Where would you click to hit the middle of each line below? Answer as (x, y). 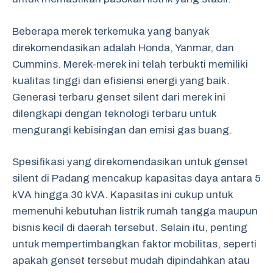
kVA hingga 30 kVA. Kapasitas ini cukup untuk (122, 195)
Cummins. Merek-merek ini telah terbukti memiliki (130, 64)
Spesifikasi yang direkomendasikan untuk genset (130, 162)
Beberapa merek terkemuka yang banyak (111, 31)
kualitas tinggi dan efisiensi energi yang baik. (121, 80)
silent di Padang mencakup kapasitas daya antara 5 (136, 178)
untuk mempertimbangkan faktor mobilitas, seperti (134, 244)
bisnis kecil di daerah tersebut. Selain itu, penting (130, 228)
